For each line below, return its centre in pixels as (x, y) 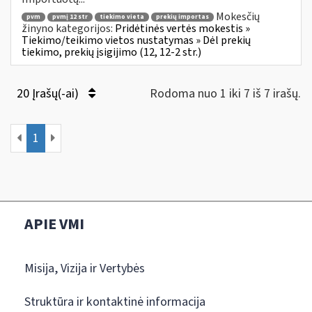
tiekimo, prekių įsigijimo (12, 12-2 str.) (111, 53)
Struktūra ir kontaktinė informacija (115, 302)
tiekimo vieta (122, 17)
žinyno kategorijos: (68, 29)
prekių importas (182, 17)
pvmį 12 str (70, 17)
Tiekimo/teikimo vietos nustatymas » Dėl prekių (136, 41)
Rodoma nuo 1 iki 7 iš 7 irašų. (225, 93)
